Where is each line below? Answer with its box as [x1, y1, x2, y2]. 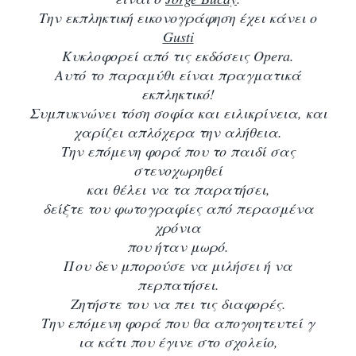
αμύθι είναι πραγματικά [136, 64, 301, 84]
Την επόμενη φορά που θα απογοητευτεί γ [41, 312, 315, 332]
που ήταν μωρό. [127, 236, 229, 256]
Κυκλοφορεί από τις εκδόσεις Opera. [62, 45, 294, 65]
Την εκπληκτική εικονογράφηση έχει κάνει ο [39, 7, 317, 27]
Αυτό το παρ [55, 64, 136, 84]
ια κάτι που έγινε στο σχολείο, [78, 331, 278, 351]
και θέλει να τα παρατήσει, [86, 179, 270, 199]
